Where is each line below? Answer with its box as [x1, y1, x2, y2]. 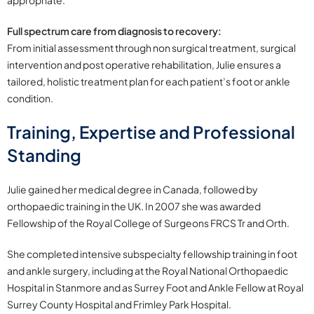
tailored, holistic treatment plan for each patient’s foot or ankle [7, 75, 290, 88]
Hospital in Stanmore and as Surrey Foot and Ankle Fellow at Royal [7, 281, 303, 294]
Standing [7, 144, 81, 166]
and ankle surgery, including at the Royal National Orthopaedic [7, 264, 288, 278]
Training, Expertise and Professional [7, 121, 295, 143]
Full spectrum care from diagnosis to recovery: [7, 25, 221, 38]
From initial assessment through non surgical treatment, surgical [7, 41, 296, 55]
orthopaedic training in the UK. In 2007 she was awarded [7, 200, 261, 213]
